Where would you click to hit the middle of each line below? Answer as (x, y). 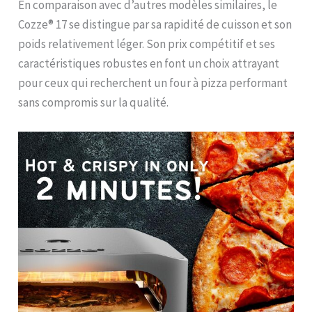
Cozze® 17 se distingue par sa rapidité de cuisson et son (155, 25)
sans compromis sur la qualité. (94, 103)
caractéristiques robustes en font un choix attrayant (149, 64)
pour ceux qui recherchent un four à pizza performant (153, 83)
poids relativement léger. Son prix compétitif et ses (147, 44)
